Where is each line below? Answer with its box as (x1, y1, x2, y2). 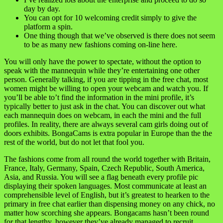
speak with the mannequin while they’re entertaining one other (4, 66, 200, 75)
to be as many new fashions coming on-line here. (24, 40, 177, 49)
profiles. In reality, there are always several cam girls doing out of (4, 119, 208, 128)
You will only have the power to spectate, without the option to (4, 57, 201, 66)
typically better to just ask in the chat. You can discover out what (4, 102, 205, 111)
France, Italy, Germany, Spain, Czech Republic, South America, (4, 163, 205, 172)
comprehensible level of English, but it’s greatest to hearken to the (4, 190, 210, 199)
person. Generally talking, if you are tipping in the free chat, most (4, 75, 208, 84)
